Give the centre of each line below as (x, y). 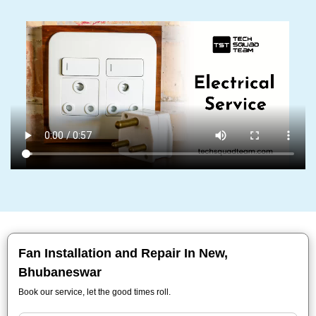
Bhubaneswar (60, 272)
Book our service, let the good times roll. (95, 292)
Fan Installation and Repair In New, (123, 253)
